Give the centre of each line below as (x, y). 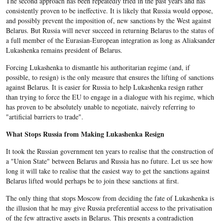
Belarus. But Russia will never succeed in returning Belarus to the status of (110, 31)
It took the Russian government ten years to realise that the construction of (110, 151)
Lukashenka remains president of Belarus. (64, 50)
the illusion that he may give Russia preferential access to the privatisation (109, 208)
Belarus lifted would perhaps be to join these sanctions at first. (92, 181)
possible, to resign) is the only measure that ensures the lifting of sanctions (110, 77)
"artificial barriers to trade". (44, 117)
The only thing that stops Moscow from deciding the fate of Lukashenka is (110, 198)
